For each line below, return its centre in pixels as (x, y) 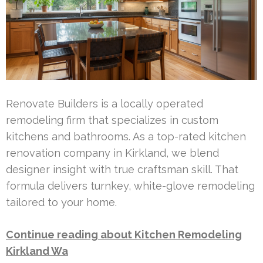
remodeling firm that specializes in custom (112, 120)
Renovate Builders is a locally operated (104, 103)
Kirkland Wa (37, 251)
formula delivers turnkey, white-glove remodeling (130, 186)
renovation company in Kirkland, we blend (112, 153)
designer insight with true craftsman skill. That (122, 169)
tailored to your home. (61, 202)
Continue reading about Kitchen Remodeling (124, 234)
